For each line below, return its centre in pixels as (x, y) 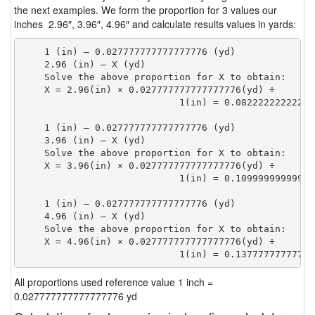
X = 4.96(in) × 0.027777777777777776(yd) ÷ (148, 241)
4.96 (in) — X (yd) (83, 216)
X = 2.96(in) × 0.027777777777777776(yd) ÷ (148, 89)
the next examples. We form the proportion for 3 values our (146, 10)
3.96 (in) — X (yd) (83, 140)
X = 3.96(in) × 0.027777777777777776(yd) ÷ (148, 165)
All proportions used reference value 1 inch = (114, 282)
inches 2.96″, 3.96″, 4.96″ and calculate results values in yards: (155, 24)
